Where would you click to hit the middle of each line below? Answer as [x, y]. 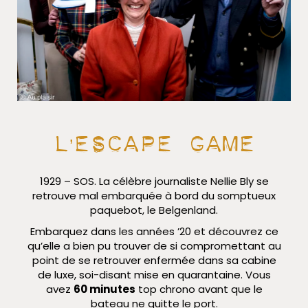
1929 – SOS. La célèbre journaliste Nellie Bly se [154, 181]
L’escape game [154, 138]
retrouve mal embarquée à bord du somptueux [154, 196]
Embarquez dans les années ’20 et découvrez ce [154, 232]
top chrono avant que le [199, 289]
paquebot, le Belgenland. [154, 210]
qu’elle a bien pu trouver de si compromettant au [154, 246]
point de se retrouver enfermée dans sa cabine [154, 261]
